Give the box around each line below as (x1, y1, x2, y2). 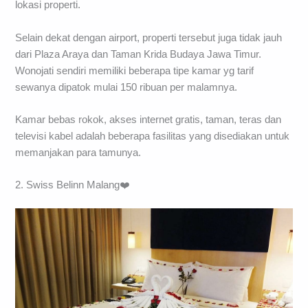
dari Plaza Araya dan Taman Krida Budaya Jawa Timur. (15, 48, 262, 60)
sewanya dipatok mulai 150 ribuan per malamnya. (15, 81, 238, 93)
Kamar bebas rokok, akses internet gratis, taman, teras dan (15, 114, 282, 126)
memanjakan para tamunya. (15, 147, 142, 159)
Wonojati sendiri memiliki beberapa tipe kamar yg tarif (15, 65, 254, 76)
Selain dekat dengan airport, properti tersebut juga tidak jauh (15, 32, 283, 43)
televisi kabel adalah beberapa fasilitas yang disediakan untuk (15, 131, 290, 142)
